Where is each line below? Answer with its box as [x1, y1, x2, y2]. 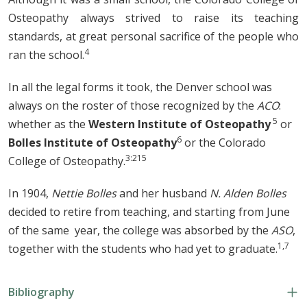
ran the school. [8, 47, 84, 62]
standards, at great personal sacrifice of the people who [8, 28, 299, 44]
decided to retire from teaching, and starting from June [8, 204, 290, 219]
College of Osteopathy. [8, 153, 125, 169]
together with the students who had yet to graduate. [8, 241, 278, 256]
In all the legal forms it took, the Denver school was [8, 79, 272, 95]
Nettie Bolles [51, 185, 116, 201]
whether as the [8, 116, 88, 132]
